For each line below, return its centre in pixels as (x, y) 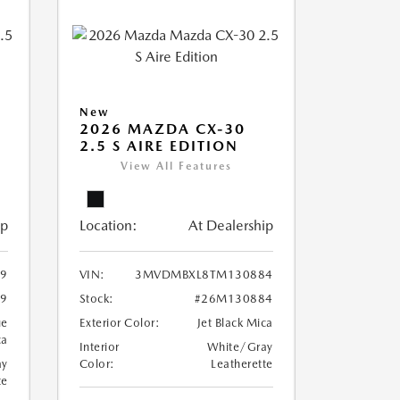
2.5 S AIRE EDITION (158, 146)
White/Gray (240, 347)
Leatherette (242, 364)
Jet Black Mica (235, 323)
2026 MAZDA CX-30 (162, 129)
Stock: (96, 299)
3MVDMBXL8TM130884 (204, 275)
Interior (99, 347)
